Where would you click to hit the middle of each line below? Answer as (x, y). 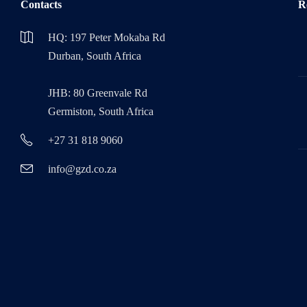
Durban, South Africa (94, 56)
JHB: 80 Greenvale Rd (97, 93)
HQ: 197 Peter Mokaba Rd (106, 37)
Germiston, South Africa (100, 111)
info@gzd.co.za (82, 169)
